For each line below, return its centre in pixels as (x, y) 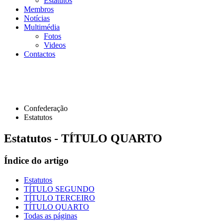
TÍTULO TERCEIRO (59, 198)
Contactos (40, 54)
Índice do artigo (36, 161)
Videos (55, 45)
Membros (39, 9)
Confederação (46, 109)
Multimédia (42, 27)
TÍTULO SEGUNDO (59, 189)
